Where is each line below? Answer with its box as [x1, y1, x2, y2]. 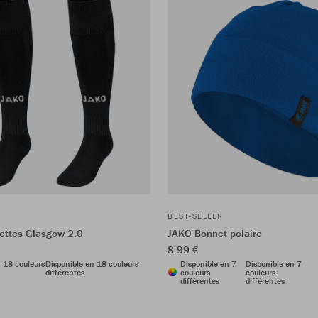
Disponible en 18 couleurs [45, 258, 138, 269]
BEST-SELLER [168, 210, 224, 221]
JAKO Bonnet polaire [168, 226, 262, 240]
